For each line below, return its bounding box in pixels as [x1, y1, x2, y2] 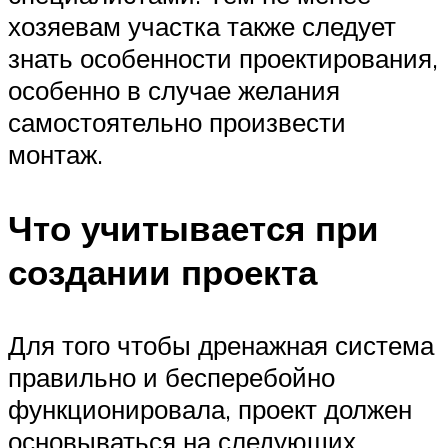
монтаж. [8, 138, 103, 171]
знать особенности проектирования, [8, 42, 438, 75]
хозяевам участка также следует [8, 10, 396, 43]
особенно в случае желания [8, 74, 340, 107]
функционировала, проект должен [8, 392, 412, 425]
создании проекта [8, 249, 317, 294]
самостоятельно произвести [8, 106, 346, 139]
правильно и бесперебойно [8, 360, 335, 393]
